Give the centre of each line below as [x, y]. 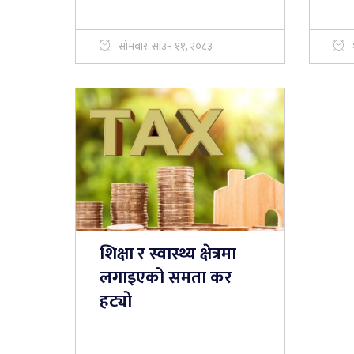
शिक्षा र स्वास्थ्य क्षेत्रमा [168, 254]
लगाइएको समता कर [166, 277]
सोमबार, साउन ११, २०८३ [165, 46]
